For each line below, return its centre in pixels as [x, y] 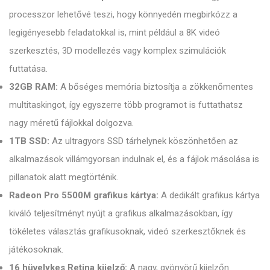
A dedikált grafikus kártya [209, 195]
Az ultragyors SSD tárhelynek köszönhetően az [144, 141]
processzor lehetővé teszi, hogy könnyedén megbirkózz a [123, 14]
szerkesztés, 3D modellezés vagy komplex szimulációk [118, 50]
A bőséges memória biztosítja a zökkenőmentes [155, 86]
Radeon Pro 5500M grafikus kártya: [84, 195]
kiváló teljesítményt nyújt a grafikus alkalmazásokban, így [121, 213]
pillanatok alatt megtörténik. [64, 177]
